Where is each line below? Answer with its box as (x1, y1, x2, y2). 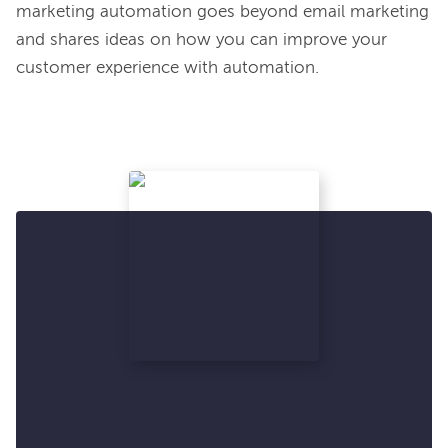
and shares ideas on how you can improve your (16, 31, 387, 49)
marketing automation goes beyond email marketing (16, 3, 429, 21)
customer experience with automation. (16, 59, 319, 77)
